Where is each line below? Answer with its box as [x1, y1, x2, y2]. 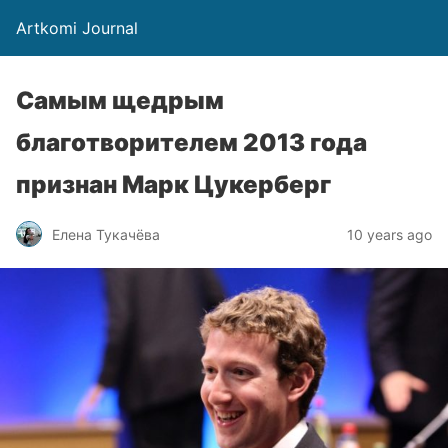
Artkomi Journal [16, 18, 138, 38]
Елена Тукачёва [52, 225, 160, 243]
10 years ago [347, 225, 432, 243]
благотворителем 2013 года [16, 128, 367, 157]
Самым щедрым [16, 86, 224, 115]
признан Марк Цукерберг [16, 170, 331, 199]
